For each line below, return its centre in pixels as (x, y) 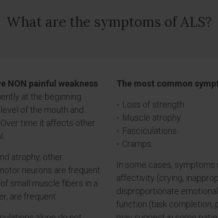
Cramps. (137, 144)
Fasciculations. (150, 131)
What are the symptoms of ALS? (109, 22)
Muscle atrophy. (152, 118)
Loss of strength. (154, 104)
